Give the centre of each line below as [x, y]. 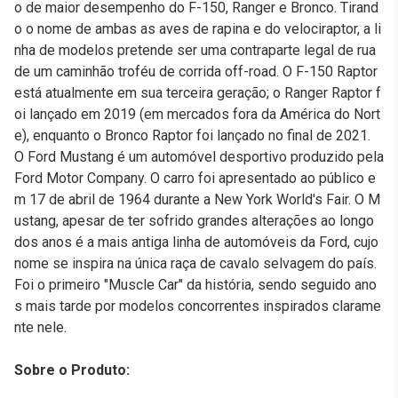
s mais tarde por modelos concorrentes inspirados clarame [198, 306]
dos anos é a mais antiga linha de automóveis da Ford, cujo [196, 242]
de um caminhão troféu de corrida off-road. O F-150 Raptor [196, 72]
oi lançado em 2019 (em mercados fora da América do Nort [197, 114]
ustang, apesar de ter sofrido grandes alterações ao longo [194, 221]
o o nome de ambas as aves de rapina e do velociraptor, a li [198, 29]
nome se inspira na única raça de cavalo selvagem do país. [195, 263]
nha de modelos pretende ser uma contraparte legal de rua [195, 50]
